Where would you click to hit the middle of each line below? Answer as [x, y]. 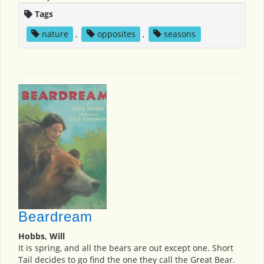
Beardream [55, 217]
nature [55, 34]
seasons [180, 34]
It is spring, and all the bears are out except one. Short [126, 248]
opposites [116, 34]
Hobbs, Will [42, 236]
